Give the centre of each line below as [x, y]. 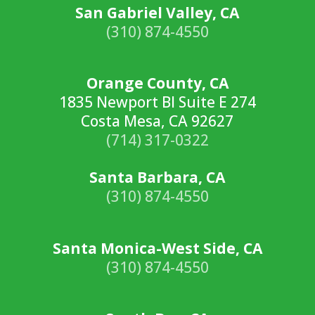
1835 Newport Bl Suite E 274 [157, 102]
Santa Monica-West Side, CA [157, 248]
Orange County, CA [157, 83]
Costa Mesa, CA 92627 [157, 121]
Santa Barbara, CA [157, 177]
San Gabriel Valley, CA [157, 12]
